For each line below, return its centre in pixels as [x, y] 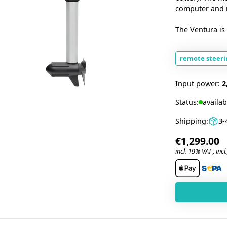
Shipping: [192, 121]
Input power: [198, 83]
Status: [187, 102]
